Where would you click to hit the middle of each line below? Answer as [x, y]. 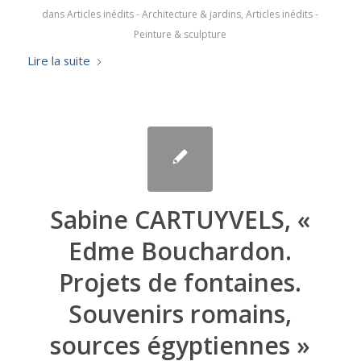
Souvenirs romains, [180, 314]
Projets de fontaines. [180, 283]
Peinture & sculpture [180, 35]
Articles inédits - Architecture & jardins [154, 15]
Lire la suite [58, 61]
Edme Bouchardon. [180, 251]
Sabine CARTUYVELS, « [180, 220]
